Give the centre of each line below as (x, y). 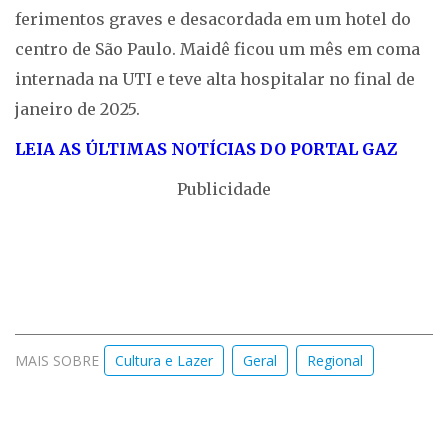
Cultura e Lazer (164, 361)
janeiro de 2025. (77, 109)
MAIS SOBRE (57, 361)
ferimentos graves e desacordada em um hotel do (213, 19)
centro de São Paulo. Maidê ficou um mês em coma (217, 49)
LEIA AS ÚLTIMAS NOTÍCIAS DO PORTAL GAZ (206, 149)
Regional (335, 361)
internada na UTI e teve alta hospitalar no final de (215, 79)
